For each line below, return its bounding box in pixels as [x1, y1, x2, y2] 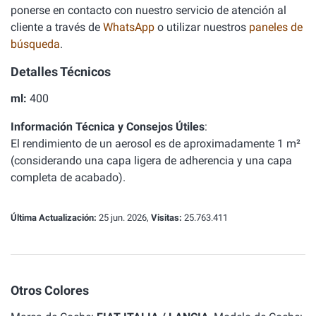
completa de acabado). [11, 171, 126, 184]
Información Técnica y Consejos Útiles [11, 120, 205, 133]
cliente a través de [11, 20, 103, 34]
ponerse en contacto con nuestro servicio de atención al [11, 4, 286, 17]
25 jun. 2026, [97, 212, 151, 223]
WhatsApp [103, 20, 154, 34]
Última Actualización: [11, 212, 97, 223]
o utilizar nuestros [154, 20, 249, 34]
